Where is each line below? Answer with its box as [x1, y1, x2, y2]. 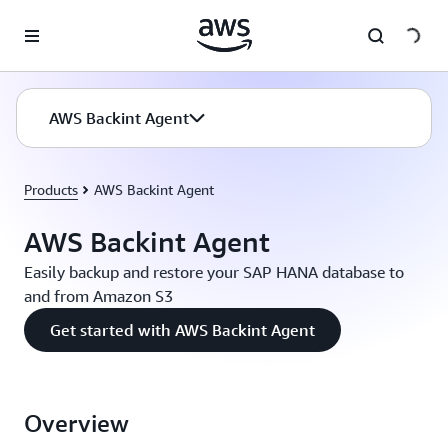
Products [24, 181, 78, 198]
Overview [24, 409, 129, 437]
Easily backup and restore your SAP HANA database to [24, 262, 404, 282]
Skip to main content [9, 12, 138, 28]
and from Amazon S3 [24, 286, 173, 306]
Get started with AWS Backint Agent [50, 320, 315, 340]
